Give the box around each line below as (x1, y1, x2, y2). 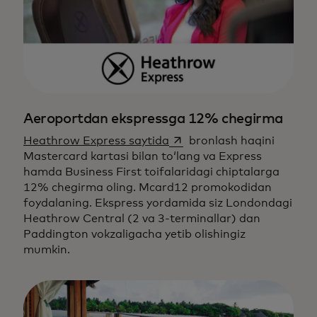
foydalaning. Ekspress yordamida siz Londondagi (23, 197, 292, 209)
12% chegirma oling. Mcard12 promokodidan (23, 182, 272, 194)
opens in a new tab (168, 134, 272, 146)
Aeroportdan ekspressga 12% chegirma (23, 112, 283, 127)
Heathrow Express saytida (23, 135, 169, 147)
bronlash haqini (186, 135, 275, 147)
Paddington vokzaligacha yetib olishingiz (23, 229, 246, 241)
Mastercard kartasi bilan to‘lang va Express (23, 151, 262, 163)
